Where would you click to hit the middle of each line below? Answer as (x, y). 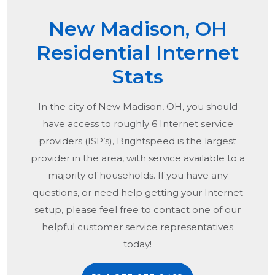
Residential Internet (137, 53)
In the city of (68, 107)
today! (137, 244)
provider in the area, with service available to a (137, 158)
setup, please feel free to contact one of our (137, 210)
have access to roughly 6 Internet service (137, 124)
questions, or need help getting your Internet (137, 193)
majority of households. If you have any (137, 176)
